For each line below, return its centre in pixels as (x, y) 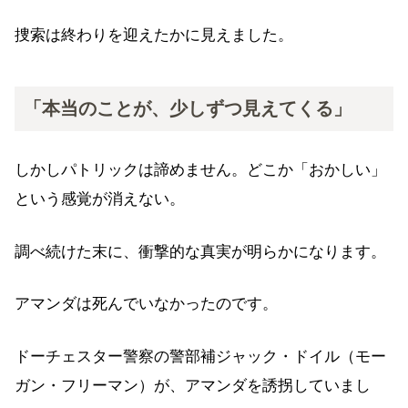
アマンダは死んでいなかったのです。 (146, 304)
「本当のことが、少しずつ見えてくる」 (188, 109)
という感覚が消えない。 (100, 199)
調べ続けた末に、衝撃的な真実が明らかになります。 (200, 251)
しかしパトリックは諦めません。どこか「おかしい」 (200, 170)
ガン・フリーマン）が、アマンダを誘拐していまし (193, 385)
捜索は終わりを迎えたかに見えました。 (154, 36)
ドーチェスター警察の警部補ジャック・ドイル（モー (200, 356)
